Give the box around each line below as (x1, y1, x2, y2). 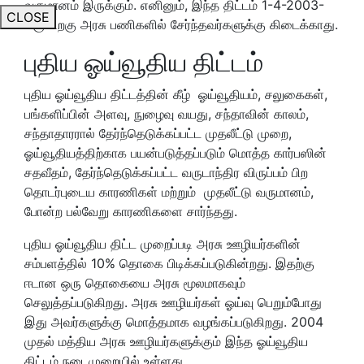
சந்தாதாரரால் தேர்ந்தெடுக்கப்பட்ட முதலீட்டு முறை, (24, 124, 292, 141)
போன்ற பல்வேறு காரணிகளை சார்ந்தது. (24, 202, 237, 219)
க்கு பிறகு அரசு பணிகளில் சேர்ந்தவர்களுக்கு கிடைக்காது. (24, 15, 338, 32)
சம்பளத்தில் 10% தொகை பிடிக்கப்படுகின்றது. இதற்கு (24, 254, 314, 271)
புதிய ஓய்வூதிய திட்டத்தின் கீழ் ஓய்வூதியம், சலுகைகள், (24, 85, 327, 102)
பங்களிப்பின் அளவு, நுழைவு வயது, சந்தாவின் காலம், (24, 105, 309, 122)
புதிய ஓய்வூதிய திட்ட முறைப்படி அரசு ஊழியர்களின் (24, 235, 301, 252)
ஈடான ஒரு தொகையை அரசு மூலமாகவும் (24, 274, 245, 291)
